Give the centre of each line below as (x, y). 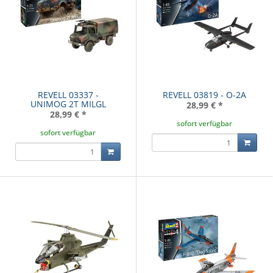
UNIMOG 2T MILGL (68, 104)
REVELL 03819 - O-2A (204, 95)
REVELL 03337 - (68, 95)
